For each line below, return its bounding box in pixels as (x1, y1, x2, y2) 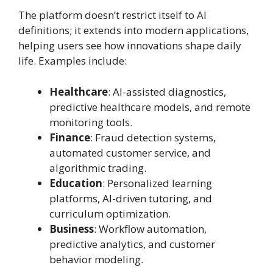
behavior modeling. (49, 252, 143, 266)
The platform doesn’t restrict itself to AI (18, 8, 207, 23)
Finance (49, 130, 90, 144)
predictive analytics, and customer (49, 236, 215, 251)
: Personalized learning (102, 175, 212, 190)
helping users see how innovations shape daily (18, 38, 241, 53)
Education (49, 175, 102, 190)
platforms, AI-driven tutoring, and (49, 191, 212, 205)
